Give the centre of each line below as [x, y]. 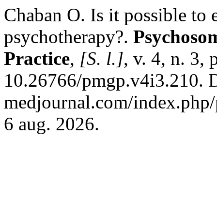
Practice [37, 58]
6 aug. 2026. [52, 124]
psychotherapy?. [69, 37]
